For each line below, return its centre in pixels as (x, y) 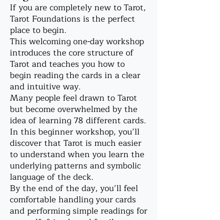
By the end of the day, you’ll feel (74, 188)
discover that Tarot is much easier (76, 143)
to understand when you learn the (77, 154)
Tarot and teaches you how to (67, 64)
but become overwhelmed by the (74, 109)
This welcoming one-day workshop (77, 41)
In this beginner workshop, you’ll (75, 132)
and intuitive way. (45, 87)
